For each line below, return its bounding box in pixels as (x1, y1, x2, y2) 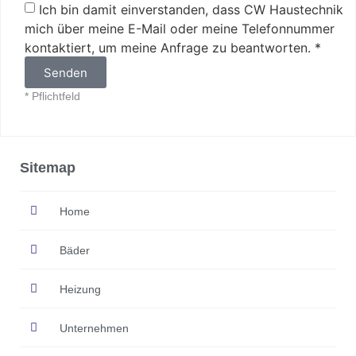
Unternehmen (59, 321, 129, 335)
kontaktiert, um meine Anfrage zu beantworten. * (25, 39, 321, 56)
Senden (44, 64, 87, 80)
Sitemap (20, 160, 75, 176)
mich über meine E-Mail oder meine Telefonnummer (25, 20, 335, 37)
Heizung (59, 282, 101, 296)
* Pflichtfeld (25, 90, 80, 103)
